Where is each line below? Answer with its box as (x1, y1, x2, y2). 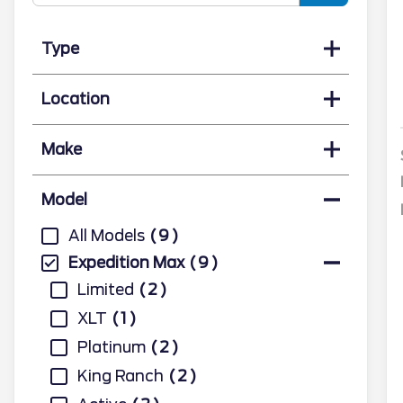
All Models (68, 226, 145, 245)
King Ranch (77, 366, 164, 385)
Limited (77, 280, 134, 299)
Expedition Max (68, 253, 184, 272)
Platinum (77, 337, 146, 356)
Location (41, 89, 110, 108)
